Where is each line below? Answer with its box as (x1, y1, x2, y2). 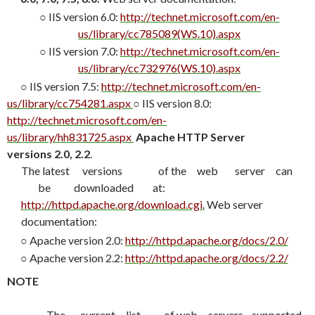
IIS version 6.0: (48, 9, 120, 23)
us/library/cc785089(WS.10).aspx (78, 26, 241, 40)
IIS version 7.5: (29, 79, 101, 93)
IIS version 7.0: (48, 44, 120, 58)
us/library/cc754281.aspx (7, 96, 133, 110)
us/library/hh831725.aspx (7, 129, 134, 143)
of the (157, 163, 188, 177)
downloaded (73, 180, 136, 194)
